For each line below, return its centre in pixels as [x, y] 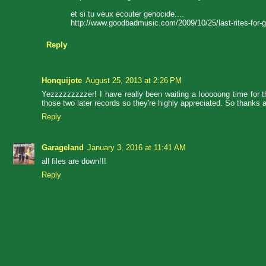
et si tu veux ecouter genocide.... [127, 14]
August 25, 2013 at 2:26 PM [134, 81]
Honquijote [62, 81]
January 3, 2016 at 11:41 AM [137, 148]
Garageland [63, 148]
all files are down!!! [74, 161]
